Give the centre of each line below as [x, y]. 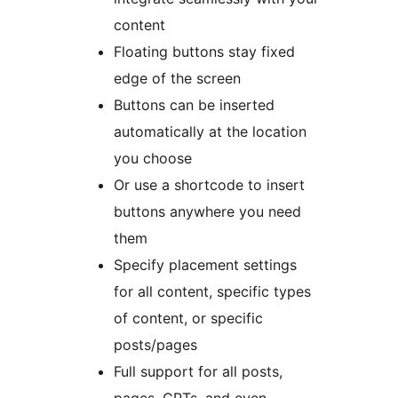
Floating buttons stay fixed [204, 51]
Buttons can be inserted [194, 104]
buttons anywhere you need [207, 211]
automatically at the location [210, 131]
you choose [153, 158]
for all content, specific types [212, 291]
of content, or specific [188, 318]
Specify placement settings [205, 264]
